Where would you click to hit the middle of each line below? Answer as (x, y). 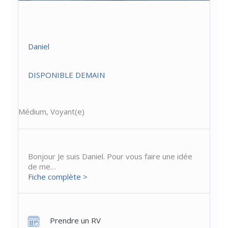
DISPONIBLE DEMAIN (67, 75)
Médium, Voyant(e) (51, 112)
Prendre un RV (75, 220)
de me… (42, 167)
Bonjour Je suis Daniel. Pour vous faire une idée (110, 156)
